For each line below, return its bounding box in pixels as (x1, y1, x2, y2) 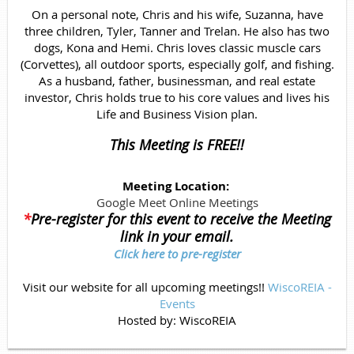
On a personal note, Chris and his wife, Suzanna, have (31, 6, 323, 22)
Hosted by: (118, 311, 176, 328)
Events (159, 295, 195, 311)
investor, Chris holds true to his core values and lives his (24, 88, 330, 105)
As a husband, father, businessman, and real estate (39, 72, 315, 88)
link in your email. (120, 226, 234, 246)
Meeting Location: (122, 177, 229, 194)
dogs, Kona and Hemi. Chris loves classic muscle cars (33, 39, 321, 55)
